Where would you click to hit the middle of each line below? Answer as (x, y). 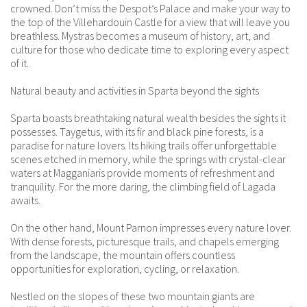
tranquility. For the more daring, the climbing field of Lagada (143, 187)
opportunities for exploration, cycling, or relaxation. (125, 269)
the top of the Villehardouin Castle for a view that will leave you (150, 22)
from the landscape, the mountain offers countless (123, 255)
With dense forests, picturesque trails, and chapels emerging (145, 242)
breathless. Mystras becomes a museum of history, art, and (140, 36)
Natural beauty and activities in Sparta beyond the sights (135, 91)
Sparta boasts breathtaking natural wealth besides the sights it (148, 118)
